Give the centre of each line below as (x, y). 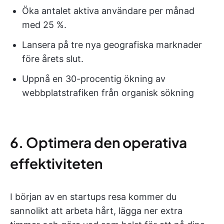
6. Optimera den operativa (98, 142)
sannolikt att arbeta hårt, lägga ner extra (96, 211)
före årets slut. (53, 59)
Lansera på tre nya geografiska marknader (112, 45)
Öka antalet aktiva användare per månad (108, 11)
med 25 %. (44, 25)
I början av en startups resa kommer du (93, 197)
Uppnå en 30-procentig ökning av (94, 79)
